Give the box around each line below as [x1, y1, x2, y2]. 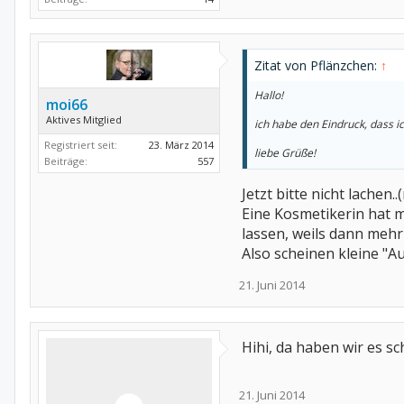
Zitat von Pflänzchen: [254, 57, 381, 74]
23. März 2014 [149, 138, 214, 151]
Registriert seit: [44, 138, 117, 151]
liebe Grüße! [254, 145, 316, 161]
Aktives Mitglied [46, 113, 122, 126]
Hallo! [254, 87, 283, 103]
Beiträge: [44, 154, 87, 168]
